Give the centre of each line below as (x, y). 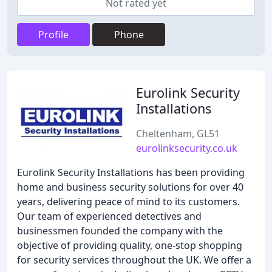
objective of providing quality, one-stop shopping (130, 245)
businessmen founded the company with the (120, 231)
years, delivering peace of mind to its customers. (128, 202)
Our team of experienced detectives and (109, 216)
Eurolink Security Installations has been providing (131, 172)
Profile (53, 35)
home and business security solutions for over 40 (130, 187)
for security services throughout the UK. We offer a (134, 260)
